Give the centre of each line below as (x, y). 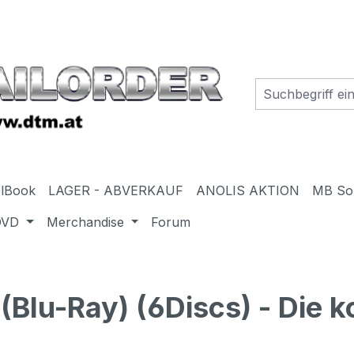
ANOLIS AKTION (248, 190)
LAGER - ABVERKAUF (116, 190)
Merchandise (85, 222)
